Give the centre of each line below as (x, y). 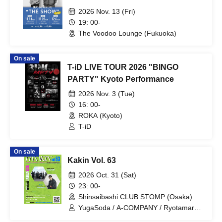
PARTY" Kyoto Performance (121, 79)
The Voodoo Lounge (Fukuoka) (127, 33)
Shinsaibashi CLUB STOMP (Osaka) (135, 197)
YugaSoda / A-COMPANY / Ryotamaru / (140, 208)
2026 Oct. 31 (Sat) (107, 175)
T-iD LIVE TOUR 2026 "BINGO (123, 67)
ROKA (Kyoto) (100, 115)
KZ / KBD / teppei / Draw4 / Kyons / (133, 217)
